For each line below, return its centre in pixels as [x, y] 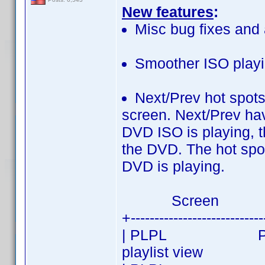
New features [168, 12]
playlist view [162, 252]
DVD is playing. [173, 166]
